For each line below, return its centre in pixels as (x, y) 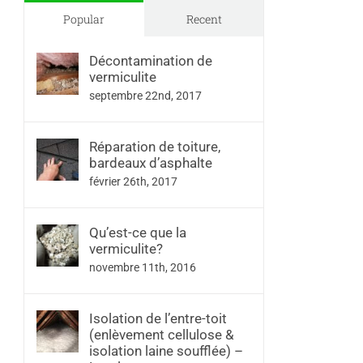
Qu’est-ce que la (138, 233)
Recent (204, 19)
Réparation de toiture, (155, 147)
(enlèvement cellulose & (162, 335)
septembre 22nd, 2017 (145, 96)
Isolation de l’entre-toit (158, 319)
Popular (84, 19)
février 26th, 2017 (133, 182)
